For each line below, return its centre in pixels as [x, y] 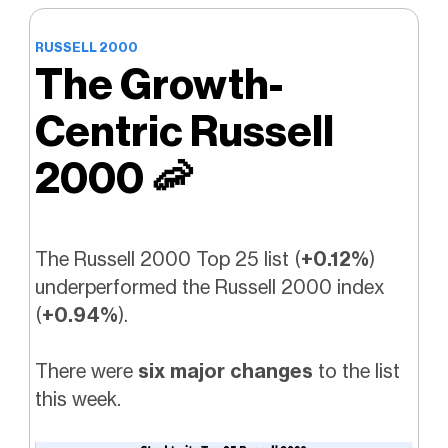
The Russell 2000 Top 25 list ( [167, 258]
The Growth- [158, 84]
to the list [356, 371]
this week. [77, 399]
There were [86, 371]
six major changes [225, 371]
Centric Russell [184, 131]
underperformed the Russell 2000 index [209, 286]
